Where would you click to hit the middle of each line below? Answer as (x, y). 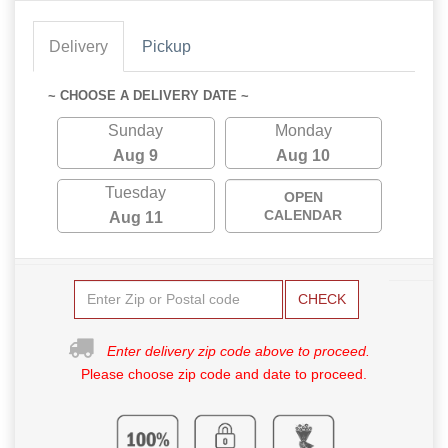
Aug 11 (135, 217)
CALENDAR (303, 214)
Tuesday (136, 192)
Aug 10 (303, 155)
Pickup (166, 46)
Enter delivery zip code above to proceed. (238, 350)
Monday (303, 130)
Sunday (136, 130)
